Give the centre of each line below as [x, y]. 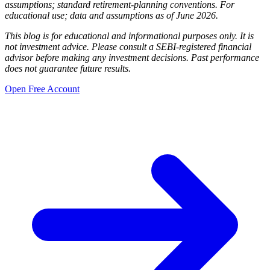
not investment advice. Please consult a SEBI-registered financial [128, 47]
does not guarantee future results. [68, 69]
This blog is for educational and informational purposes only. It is [129, 36]
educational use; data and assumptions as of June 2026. [111, 16]
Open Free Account [42, 89]
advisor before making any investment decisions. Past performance [132, 58]
